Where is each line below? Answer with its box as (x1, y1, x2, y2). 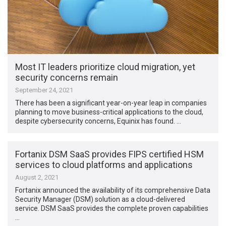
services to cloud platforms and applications (15, 159, 193, 171)
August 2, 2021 (15, 174, 59, 182)
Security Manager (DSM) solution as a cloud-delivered (15, 195, 186, 204)
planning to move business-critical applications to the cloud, (15, 107, 204, 116)
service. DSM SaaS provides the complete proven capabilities (15, 204, 209, 213)
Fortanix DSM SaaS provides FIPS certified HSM (15, 149, 204, 160)
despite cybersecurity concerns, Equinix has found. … (15, 117, 182, 125)
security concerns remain (15, 72, 119, 83)
